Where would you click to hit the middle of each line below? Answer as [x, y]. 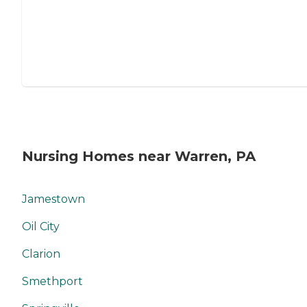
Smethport [52, 281]
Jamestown [53, 199]
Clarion [41, 254]
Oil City [41, 226]
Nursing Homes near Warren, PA [139, 157]
